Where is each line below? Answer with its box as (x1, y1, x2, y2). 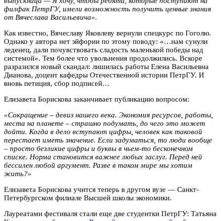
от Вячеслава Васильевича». (4, 13, 97, 21)
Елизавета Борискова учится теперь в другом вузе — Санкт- (4, 185, 199, 193)
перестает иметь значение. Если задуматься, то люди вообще (4, 136, 212, 144)
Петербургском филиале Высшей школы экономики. (4, 193, 172, 202)
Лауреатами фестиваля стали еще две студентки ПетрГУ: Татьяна (4, 209, 217, 218)
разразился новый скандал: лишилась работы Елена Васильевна (4, 62, 209, 71)
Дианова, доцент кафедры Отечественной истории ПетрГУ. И (4, 71, 204, 79)
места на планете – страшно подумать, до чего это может (4, 119, 205, 127)
